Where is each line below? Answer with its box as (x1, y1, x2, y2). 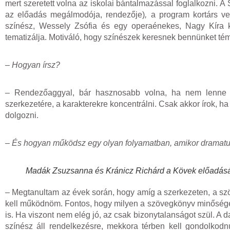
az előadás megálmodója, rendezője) (5, 10, 145, 19)
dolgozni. (5, 110, 39, 120)
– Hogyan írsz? (5, 60, 60, 69)
